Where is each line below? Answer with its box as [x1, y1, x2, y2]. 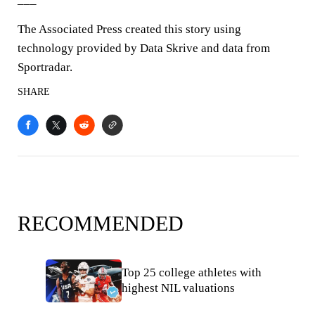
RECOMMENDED [18, 212, 184, 235]
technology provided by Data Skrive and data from [18, 41, 270, 55]
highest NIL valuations [122, 281, 235, 295]
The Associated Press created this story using [18, 22, 241, 36]
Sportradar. [18, 60, 72, 74]
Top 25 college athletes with [122, 266, 262, 280]
